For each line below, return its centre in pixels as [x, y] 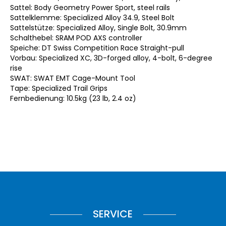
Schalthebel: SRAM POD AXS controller [76, 38]
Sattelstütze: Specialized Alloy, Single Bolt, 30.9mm [98, 27]
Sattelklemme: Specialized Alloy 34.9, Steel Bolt [92, 17]
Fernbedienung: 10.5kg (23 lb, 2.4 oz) [73, 98]
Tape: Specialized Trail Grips [59, 88]
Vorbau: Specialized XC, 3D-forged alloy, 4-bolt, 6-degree [111, 58]
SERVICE [113, 214]
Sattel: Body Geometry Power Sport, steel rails [90, 7]
